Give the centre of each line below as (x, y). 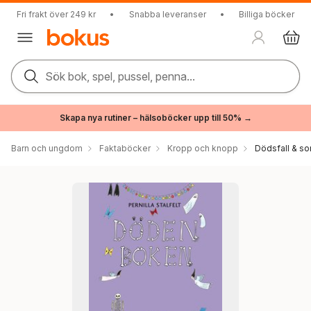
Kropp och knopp (203, 148)
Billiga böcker (267, 14)
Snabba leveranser (167, 14)
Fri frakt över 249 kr (56, 14)
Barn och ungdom (47, 148)
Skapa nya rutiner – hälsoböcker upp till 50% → (155, 118)
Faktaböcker (125, 148)
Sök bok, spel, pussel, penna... (120, 76)
